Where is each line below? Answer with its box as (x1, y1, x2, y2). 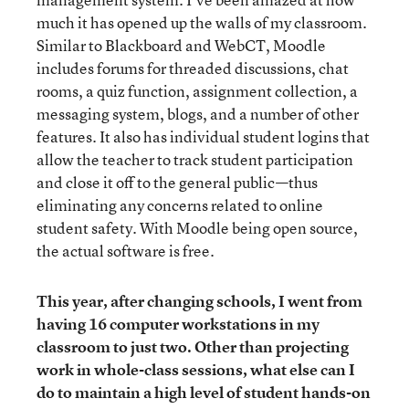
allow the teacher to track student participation (37, 149, 353, 170)
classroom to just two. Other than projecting (37, 336, 349, 357)
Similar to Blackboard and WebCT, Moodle (37, 35, 326, 56)
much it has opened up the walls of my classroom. (37, 12, 367, 33)
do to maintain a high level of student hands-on (37, 382, 371, 403)
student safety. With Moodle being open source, (37, 217, 358, 238)
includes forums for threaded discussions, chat (37, 58, 349, 79)
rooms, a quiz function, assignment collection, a (37, 80, 358, 101)
